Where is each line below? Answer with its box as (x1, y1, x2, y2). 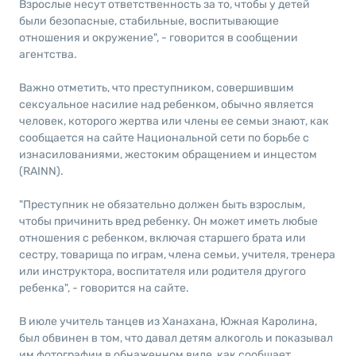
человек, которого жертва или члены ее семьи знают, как (18, 114, 329, 128)
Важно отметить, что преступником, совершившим (18, 81, 294, 95)
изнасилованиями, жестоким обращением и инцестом (18, 148, 317, 161)
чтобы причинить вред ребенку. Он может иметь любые (18, 215, 318, 228)
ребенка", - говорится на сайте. (18, 281, 189, 295)
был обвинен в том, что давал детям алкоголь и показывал (18, 331, 333, 345)
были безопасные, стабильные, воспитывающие (18, 14, 279, 28)
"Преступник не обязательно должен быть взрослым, (18, 198, 305, 211)
